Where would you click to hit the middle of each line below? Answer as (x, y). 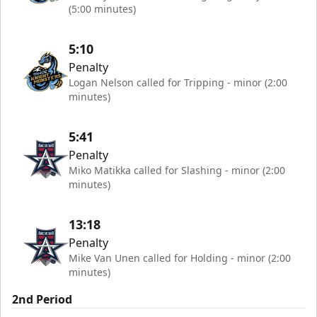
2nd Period (42, 300)
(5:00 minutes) (102, 9)
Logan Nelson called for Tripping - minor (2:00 (178, 83)
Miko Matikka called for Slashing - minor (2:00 (177, 171)
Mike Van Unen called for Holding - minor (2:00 (180, 258)
